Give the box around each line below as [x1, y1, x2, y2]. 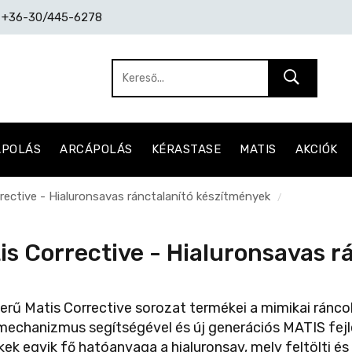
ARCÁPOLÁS [60, 142, 133, 156]
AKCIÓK [295, 142, 338, 156]
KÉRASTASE [151, 142, 222, 156]
